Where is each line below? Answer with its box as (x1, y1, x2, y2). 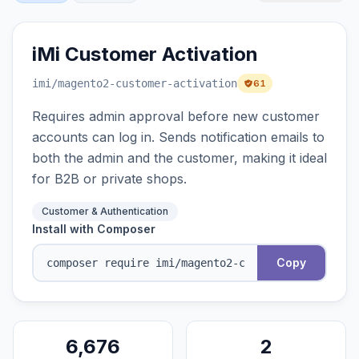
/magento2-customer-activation (51, 77, 237, 90)
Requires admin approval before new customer (32, 108, 320, 124)
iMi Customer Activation (32, 42, 258, 66)
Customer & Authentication (42, 205, 168, 217)
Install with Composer (32, 222, 155, 236)
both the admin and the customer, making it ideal (32, 150, 327, 166)
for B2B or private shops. (32, 171, 187, 187)
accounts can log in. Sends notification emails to (32, 129, 325, 145)
